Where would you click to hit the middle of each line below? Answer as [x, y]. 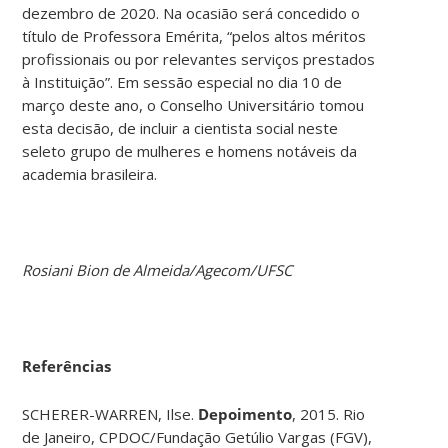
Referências [67, 365]
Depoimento [245, 413]
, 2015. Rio [329, 413]
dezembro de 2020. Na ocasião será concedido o [191, 12]
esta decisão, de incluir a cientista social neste [180, 127]
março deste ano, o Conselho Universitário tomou [193, 104]
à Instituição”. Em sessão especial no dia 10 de [182, 81]
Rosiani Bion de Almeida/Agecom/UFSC [157, 269]
